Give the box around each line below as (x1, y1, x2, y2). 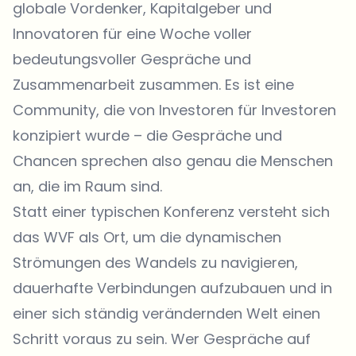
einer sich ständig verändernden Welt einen (13, 303, 320, 323)
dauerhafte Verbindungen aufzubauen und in (13, 277, 332, 298)
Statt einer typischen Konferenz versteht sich (13, 201, 330, 222)
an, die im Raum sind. (13, 176, 162, 196)
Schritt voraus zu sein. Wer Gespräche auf (13, 328, 311, 349)
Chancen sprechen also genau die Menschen (13, 150, 333, 171)
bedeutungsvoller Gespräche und (13, 48, 251, 69)
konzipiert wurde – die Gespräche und (13, 125, 282, 145)
